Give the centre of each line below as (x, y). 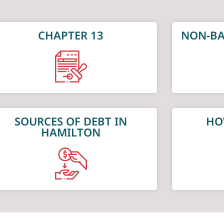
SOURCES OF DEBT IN (71, 121)
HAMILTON (71, 132)
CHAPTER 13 (71, 35)
